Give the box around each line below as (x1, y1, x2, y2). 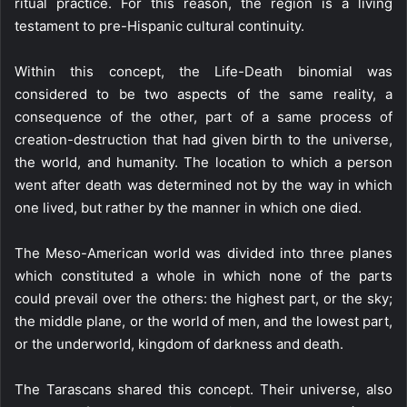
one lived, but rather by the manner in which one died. (15, 199, 362, 216)
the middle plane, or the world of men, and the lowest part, (15, 313, 392, 330)
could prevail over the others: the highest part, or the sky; (15, 290, 392, 307)
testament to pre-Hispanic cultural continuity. (15, 17, 304, 35)
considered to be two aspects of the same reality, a (15, 85, 392, 103)
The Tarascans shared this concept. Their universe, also (15, 381, 392, 398)
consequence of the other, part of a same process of (15, 108, 392, 125)
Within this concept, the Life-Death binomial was (15, 63, 392, 80)
